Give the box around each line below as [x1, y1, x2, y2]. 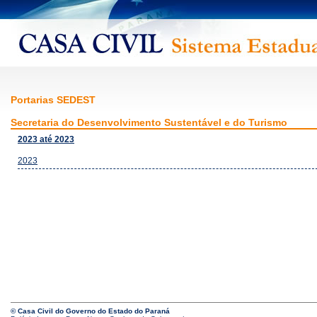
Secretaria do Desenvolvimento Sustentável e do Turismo [11, 117, 287, 128]
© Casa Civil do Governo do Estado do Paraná [11, 307, 170, 315]
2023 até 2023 [18, 134, 74, 144]
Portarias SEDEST [11, 94, 96, 105]
